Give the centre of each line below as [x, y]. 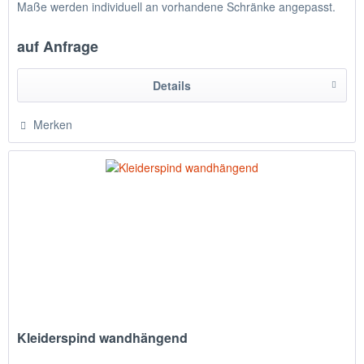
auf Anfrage [58, 47]
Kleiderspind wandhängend [103, 338]
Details [171, 86]
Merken [53, 125]
